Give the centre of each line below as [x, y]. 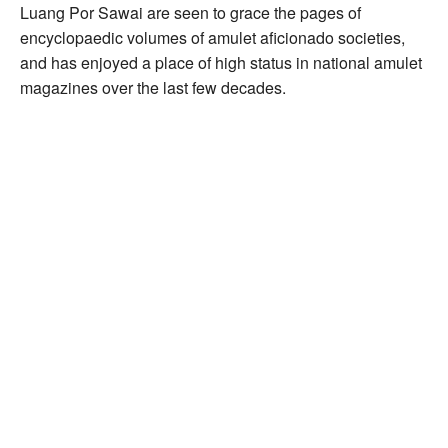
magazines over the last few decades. [153, 88]
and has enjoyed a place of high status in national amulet [221, 63]
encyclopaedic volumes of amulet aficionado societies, [212, 38]
